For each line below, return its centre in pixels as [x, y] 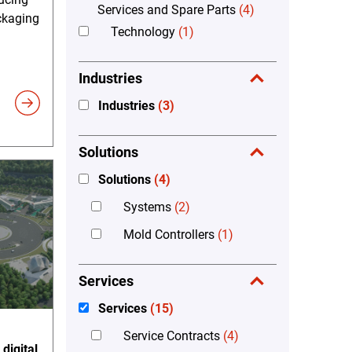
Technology [143, 31]
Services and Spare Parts [167, 9]
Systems [147, 207]
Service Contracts [172, 335]
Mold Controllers [169, 234]
